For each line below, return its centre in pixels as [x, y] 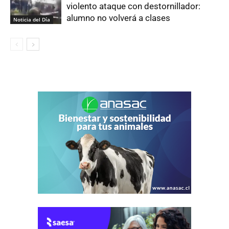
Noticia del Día [32, 20]
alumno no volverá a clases [118, 18]
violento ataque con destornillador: [133, 6]
